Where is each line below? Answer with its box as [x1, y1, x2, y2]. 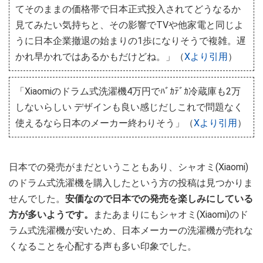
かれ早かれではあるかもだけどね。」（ [15, 50, 184, 62]
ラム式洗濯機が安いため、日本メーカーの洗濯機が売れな [9, 224, 253, 236]
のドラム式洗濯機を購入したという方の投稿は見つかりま [9, 177, 253, 188]
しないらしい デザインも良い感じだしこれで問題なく [15, 101, 243, 113]
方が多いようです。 [9, 208, 93, 220]
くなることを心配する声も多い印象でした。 [9, 240, 197, 252]
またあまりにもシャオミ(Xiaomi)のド [93, 208, 248, 220]
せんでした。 [9, 193, 65, 204]
